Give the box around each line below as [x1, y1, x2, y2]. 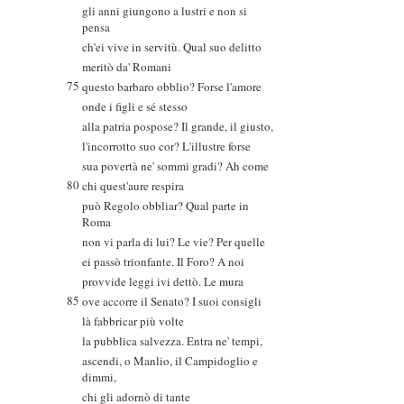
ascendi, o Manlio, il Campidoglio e [82, 353, 258, 369]
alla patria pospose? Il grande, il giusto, [82, 118, 273, 134]
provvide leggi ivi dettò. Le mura [82, 273, 243, 289]
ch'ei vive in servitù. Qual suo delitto [82, 39, 262, 55]
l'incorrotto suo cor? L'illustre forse [82, 138, 251, 154]
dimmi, [82, 369, 116, 385]
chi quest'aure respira [82, 178, 184, 194]
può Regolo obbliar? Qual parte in [82, 197, 249, 214]
